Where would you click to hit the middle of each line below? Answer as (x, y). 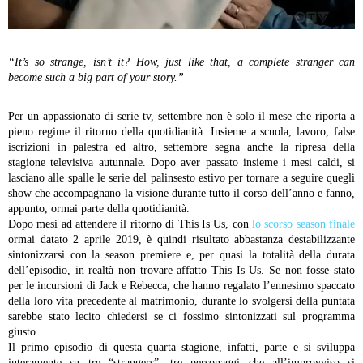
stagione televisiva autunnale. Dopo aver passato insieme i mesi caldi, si (181, 163)
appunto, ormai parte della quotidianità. (99, 209)
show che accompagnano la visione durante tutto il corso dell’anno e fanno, (181, 194)
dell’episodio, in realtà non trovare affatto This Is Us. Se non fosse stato (181, 271)
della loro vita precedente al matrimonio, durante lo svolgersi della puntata (181, 301)
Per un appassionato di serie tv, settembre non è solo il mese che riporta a (181, 117)
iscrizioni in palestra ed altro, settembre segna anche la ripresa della (181, 147)
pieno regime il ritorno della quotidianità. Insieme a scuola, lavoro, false (181, 132)
